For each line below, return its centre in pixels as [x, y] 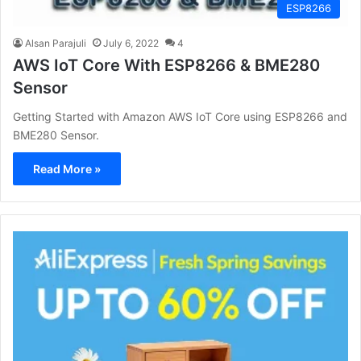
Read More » [67, 169]
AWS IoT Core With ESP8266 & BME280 [166, 66]
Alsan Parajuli [56, 44]
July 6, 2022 [131, 44]
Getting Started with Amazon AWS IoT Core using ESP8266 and [180, 117]
